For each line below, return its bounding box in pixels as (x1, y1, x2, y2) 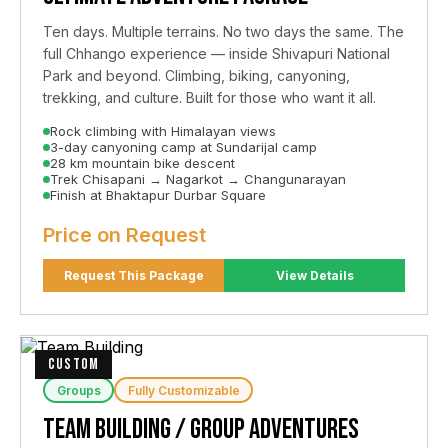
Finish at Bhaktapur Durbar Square (50, 186, 266, 203)
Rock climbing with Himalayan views (50, 122, 276, 139)
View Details (275, 267, 354, 283)
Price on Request (43, 222, 206, 247)
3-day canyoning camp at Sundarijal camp (50, 138, 317, 155)
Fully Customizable (127, 382, 240, 398)
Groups (56, 382, 101, 398)
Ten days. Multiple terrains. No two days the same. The (43, 22, 404, 40)
